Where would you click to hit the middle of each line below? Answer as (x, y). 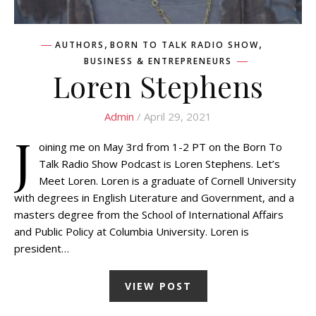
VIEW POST (158, 286)
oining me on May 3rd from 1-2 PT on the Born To (160, 146)
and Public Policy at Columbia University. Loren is (132, 231)
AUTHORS (79, 44)
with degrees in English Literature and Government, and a (154, 197)
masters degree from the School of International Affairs (149, 214)
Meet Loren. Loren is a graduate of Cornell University (168, 180)
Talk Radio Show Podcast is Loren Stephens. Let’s (159, 163)
